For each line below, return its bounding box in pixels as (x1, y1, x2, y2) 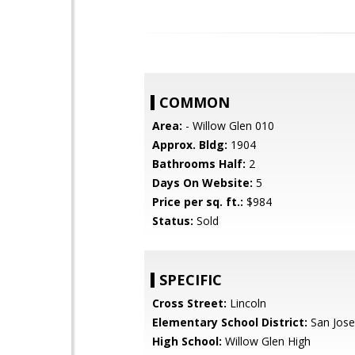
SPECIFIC (159, 270, 222, 289)
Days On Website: (152, 175, 253, 190)
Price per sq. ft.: (152, 194, 243, 209)
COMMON (159, 93, 230, 112)
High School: (152, 334, 222, 349)
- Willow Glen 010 (182, 118, 274, 133)
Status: (152, 213, 193, 228)
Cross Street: (152, 296, 227, 311)
